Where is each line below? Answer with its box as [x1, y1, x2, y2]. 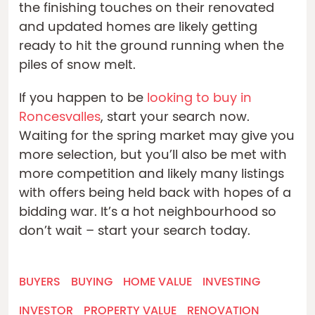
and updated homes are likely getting [19, 17, 257, 38]
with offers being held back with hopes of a [19, 183, 291, 204]
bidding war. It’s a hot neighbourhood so [19, 202, 276, 223]
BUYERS [19, 273, 60, 292]
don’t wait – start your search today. [19, 221, 250, 242]
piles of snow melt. [19, 55, 136, 76]
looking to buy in [147, 88, 252, 109]
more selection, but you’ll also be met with [19, 145, 287, 166]
